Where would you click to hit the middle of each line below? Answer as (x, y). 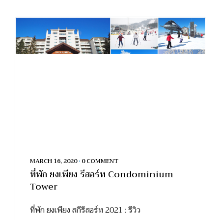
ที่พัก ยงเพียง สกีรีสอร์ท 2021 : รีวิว (85, 210)
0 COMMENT (100, 161)
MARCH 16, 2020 (54, 161)
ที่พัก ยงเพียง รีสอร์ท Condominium (102, 175)
